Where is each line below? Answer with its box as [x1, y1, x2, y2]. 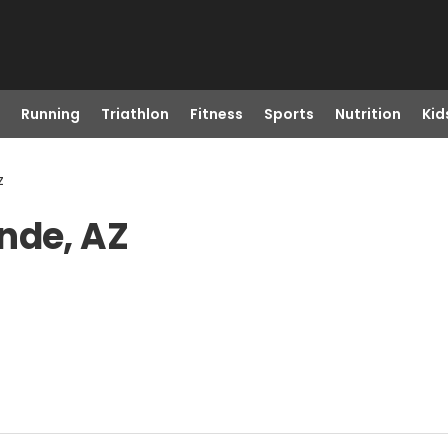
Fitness [189, 104, 243, 124]
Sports [263, 104, 314, 124]
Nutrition [334, 104, 401, 124]
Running [20, 104, 80, 124]
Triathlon [100, 104, 169, 124]
